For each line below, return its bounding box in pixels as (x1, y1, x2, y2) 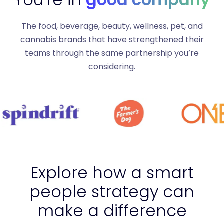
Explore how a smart (30, 161, 194, 184)
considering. (88, 61, 135, 73)
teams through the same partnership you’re (25, 47, 199, 59)
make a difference (37, 199, 187, 222)
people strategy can (29, 180, 194, 203)
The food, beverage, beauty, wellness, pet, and (21, 20, 203, 32)
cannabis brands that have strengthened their (20, 34, 204, 46)
